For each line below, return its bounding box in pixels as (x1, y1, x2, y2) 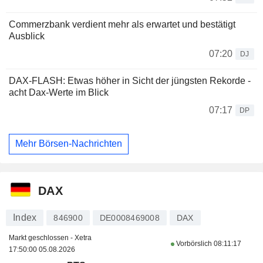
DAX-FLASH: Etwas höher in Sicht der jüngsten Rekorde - (9, 75, 251, 86)
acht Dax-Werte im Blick (9, 87, 109, 97)
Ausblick (9, 31, 45, 41)
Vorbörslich (174, 240, 214, 248)
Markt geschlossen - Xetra (9, 234, 92, 242)
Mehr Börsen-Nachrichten (15, 139, 122, 149)
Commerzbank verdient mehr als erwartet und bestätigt (9, 19, 235, 29)
